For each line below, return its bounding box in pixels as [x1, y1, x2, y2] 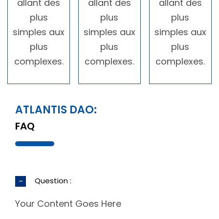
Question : [35, 175, 72, 186]
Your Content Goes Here [15, 197, 122, 210]
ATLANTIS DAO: [15, 102, 97, 117]
